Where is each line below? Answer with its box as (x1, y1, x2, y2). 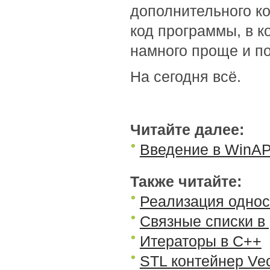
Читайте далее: (130, 121, 244, 138)
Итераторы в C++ (139, 233, 262, 250)
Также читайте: (130, 173, 242, 190)
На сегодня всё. (130, 68, 241, 85)
